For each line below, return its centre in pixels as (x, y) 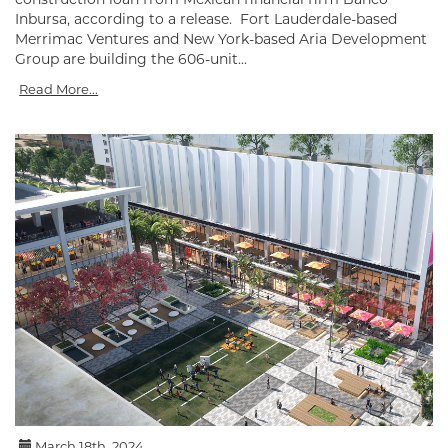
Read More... (59, 88)
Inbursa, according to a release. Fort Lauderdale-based (206, 18)
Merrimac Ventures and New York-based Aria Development (221, 38)
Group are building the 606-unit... (131, 58)
